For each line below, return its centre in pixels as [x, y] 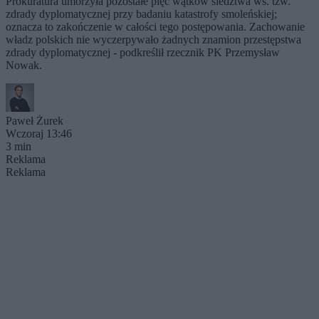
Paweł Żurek [35, 121]
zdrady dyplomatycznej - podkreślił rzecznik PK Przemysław [143, 52]
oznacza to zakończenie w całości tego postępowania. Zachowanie [155, 27]
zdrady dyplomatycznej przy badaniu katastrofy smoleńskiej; [141, 14]
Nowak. [24, 65]
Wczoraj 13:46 [39, 134]
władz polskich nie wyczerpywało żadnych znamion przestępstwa [153, 40]
